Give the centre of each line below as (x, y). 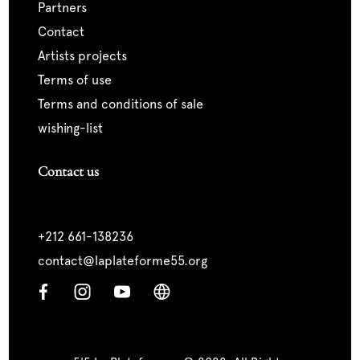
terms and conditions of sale (123, 104)
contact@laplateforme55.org (122, 261)
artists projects (86, 56)
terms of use (77, 80)
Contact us (68, 172)
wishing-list (70, 129)
